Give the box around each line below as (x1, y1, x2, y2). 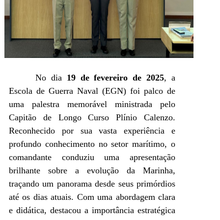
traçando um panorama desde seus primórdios (9, 178, 175, 189)
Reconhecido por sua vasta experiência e (9, 125, 175, 136)
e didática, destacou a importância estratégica (9, 205, 175, 215)
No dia (35, 72, 67, 82)
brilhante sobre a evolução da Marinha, (9, 165, 175, 175)
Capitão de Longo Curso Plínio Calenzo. (9, 112, 175, 122)
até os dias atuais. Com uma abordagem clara (9, 192, 175, 202)
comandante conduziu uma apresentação (9, 152, 175, 162)
